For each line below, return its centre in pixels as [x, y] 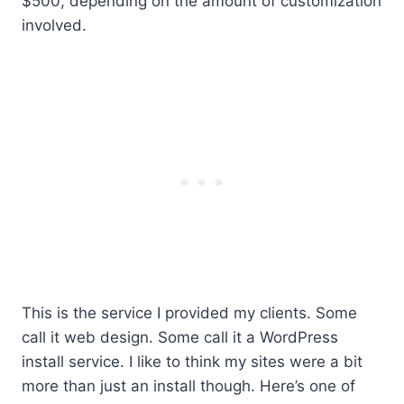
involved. [54, 25]
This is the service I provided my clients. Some [189, 312]
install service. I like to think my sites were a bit [192, 361]
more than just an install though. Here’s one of [188, 386]
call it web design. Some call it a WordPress [180, 337]
